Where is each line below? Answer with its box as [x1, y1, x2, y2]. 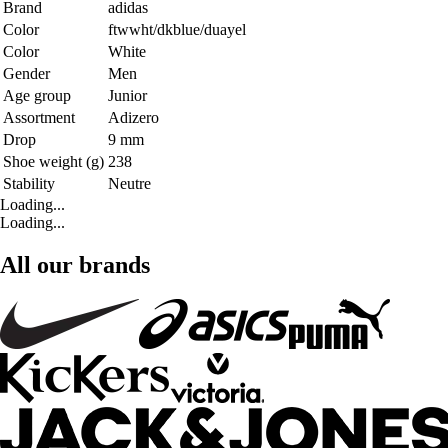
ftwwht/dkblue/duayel [108, 20, 246, 38]
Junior [108, 86, 147, 104]
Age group [3, 86, 71, 104]
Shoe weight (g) [3, 152, 104, 170]
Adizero [108, 108, 159, 126]
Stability [3, 174, 55, 192]
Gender [3, 64, 50, 82]
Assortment [3, 108, 75, 126]
